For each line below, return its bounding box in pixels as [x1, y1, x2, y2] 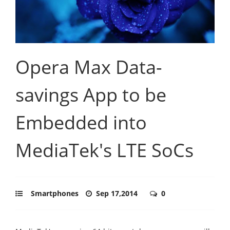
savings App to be [15, 82, 166, 107]
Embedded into [15, 109, 147, 135]
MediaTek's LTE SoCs [15, 137, 194, 163]
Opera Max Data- [15, 54, 162, 80]
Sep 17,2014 [96, 188, 140, 198]
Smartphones [31, 188, 79, 198]
